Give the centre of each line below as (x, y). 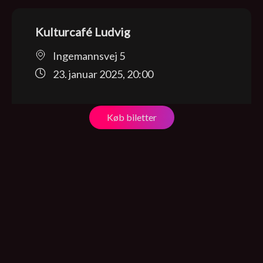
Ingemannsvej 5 (89, 56)
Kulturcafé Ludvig (83, 32)
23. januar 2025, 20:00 (103, 74)
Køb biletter (131, 117)
